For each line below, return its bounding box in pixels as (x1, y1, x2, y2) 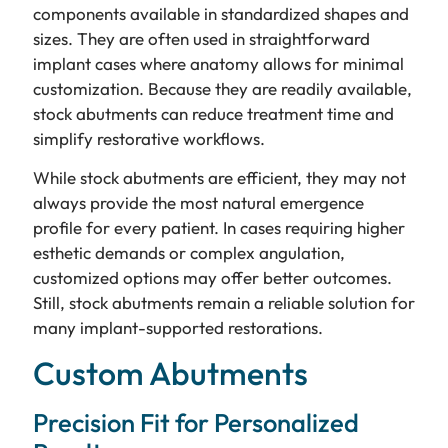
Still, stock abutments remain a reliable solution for (32, 292, 415, 314)
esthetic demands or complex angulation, (32, 242, 345, 264)
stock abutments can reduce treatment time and (32, 102, 394, 124)
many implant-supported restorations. (32, 317, 323, 339)
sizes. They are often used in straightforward (32, 27, 370, 49)
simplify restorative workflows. (32, 127, 265, 149)
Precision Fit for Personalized (32, 406, 359, 440)
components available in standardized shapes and (32, 2, 409, 24)
